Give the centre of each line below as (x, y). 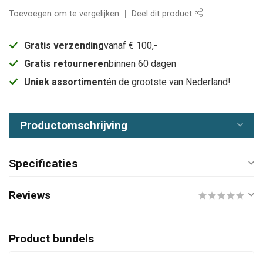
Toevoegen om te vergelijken (64, 14)
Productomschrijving (74, 125)
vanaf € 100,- (131, 45)
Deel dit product (163, 14)
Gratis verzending (64, 45)
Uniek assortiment (65, 82)
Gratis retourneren (66, 63)
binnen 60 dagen (142, 63)
